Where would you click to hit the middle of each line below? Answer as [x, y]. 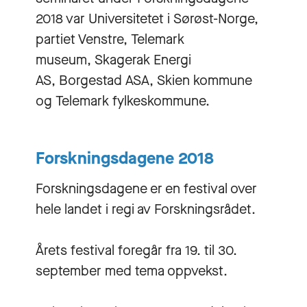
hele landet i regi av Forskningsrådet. [146, 209]
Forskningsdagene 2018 [125, 158]
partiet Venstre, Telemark [110, 39]
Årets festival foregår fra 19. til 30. [136, 250]
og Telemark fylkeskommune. [123, 101]
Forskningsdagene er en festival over [146, 188]
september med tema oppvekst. [133, 271]
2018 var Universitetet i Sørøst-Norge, [147, 19]
